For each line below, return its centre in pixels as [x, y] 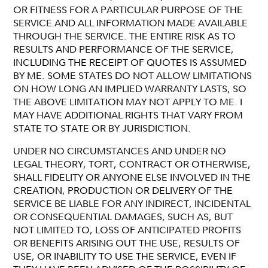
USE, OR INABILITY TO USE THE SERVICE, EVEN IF [125, 256]
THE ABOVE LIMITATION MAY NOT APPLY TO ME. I [128, 101]
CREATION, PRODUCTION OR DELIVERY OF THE [123, 190]
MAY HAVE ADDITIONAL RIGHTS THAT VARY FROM [128, 115]
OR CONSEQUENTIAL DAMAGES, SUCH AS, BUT [123, 216]
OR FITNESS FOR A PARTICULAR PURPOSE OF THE [128, 9]
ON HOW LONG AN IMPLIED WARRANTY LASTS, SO [130, 88]
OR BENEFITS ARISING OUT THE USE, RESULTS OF [127, 243]
